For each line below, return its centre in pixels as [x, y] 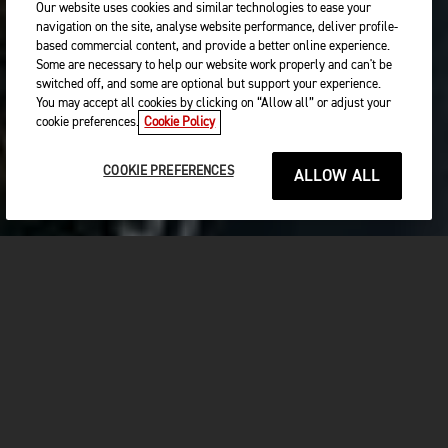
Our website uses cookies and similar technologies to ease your [204, 8]
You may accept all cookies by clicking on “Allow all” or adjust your [214, 103]
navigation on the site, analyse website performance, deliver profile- [217, 27]
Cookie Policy [180, 122]
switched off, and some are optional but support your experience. [209, 84]
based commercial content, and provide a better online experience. [213, 46]
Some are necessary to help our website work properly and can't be [214, 65]
